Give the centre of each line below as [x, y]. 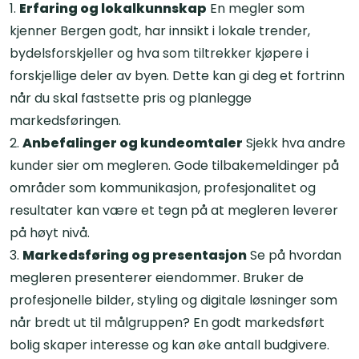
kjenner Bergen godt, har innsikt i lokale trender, [160, 30]
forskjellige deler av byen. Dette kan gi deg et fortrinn [177, 75]
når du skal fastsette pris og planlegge [131, 98]
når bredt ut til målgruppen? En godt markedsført [167, 322]
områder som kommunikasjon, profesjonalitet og [163, 188]
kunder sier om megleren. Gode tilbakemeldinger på [174, 165]
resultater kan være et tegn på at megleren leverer [174, 210]
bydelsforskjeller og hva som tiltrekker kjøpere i [159, 53]
